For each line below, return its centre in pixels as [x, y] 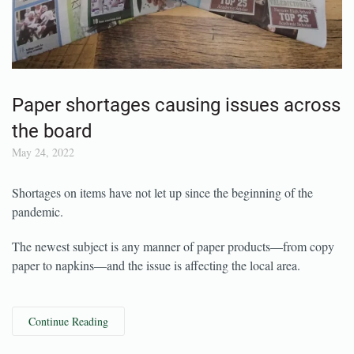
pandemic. [38, 241]
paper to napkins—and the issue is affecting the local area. [156, 295]
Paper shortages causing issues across [176, 135]
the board [52, 161]
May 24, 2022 [43, 182]
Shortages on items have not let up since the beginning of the [162, 222]
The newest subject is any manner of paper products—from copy [173, 276]
